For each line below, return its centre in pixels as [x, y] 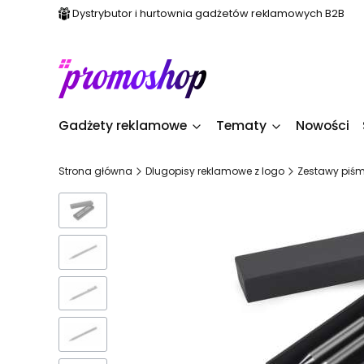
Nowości [323, 126]
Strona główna [95, 171]
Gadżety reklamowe [123, 126]
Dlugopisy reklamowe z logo [215, 171]
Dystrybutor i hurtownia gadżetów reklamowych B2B [208, 13]
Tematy [241, 126]
